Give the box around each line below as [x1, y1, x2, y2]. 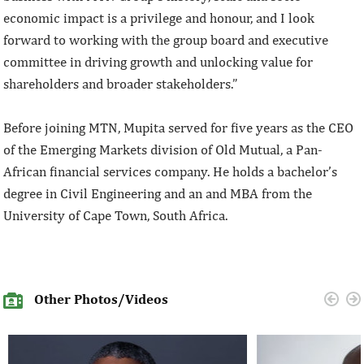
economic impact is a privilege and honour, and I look [3, 9, 315, 26]
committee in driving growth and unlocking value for [3, 53, 314, 70]
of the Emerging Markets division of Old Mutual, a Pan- [3, 141, 323, 158]
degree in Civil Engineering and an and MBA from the [3, 184, 313, 201]
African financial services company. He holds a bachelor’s [3, 162, 338, 180]
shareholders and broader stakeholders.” [3, 75, 238, 92]
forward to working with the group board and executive [3, 31, 329, 48]
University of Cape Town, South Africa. [3, 206, 228, 223]
